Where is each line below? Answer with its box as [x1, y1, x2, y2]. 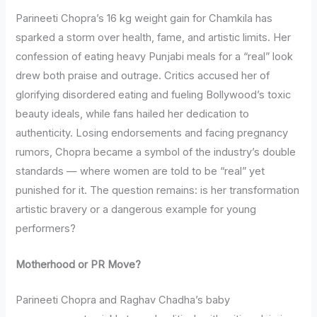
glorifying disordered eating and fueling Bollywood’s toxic [16, 88, 292, 102]
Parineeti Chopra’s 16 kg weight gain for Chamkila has [16, 12, 273, 25]
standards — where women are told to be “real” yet [16, 165, 265, 178]
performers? [16, 222, 76, 236]
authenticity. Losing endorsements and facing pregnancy [16, 127, 289, 140]
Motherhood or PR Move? [16, 258, 142, 271]
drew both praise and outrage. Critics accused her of [16, 69, 270, 83]
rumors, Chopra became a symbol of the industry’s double [16, 146, 296, 159]
